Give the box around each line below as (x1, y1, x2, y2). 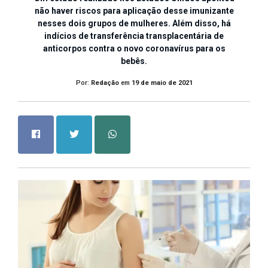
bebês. (121, 56, 147, 66)
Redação (90, 78, 119, 87)
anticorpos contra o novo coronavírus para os (42, 43, 226, 53)
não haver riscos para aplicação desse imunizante (34, 5, 234, 16)
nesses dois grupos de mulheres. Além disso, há (37, 18, 231, 28)
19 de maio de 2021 (131, 78, 193, 87)
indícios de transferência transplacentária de (44, 31, 224, 41)
